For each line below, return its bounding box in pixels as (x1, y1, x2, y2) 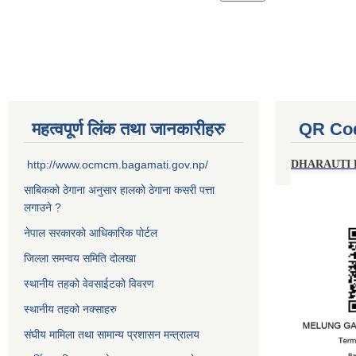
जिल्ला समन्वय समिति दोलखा (24, 251, 136, 265)
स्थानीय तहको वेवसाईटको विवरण (24, 277, 154, 290)
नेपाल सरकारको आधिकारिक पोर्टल (24, 226, 157, 239)
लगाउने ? (24, 200, 61, 214)
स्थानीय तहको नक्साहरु (24, 302, 117, 315)
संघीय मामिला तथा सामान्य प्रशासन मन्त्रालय (24, 327, 199, 341)
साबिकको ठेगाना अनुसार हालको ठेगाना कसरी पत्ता (24, 183, 215, 196)
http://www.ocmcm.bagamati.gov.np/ (27, 157, 208, 171)
